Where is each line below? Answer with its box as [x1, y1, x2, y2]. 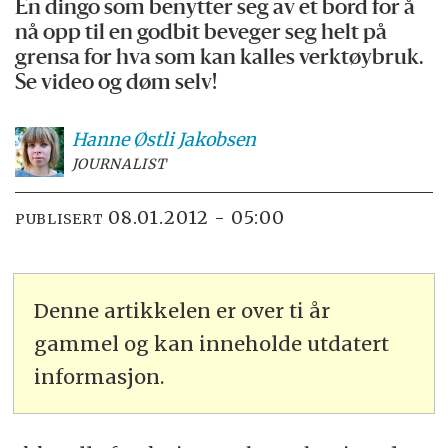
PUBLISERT [15, 209, 104, 228]
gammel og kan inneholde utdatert [34, 330, 390, 356]
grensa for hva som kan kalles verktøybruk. [15, 48, 425, 70]
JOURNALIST [71, 155, 167, 174]
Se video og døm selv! [15, 73, 218, 95]
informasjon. [34, 363, 165, 389]
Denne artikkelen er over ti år [34, 297, 331, 323]
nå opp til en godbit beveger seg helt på [15, 23, 388, 45]
